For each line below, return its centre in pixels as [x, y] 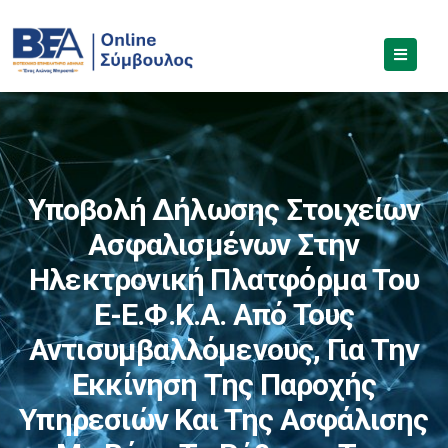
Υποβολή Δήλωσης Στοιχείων [224, 209]
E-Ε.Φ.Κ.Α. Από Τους [224, 314]
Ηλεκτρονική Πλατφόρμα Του [223, 279]
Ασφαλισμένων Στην [224, 244]
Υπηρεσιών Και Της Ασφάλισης [224, 419]
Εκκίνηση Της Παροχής [224, 384]
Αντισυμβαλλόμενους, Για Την [224, 349]
